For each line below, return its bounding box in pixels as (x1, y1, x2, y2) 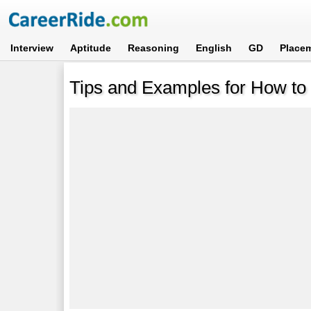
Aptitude (70, 42, 112, 53)
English (196, 42, 233, 53)
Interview (10, 42, 54, 53)
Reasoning (128, 42, 180, 53)
